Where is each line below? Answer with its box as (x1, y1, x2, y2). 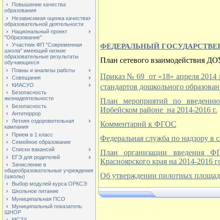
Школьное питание (12, 188, 58, 194)
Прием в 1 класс (12, 131, 53, 137)
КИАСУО (12, 82, 34, 88)
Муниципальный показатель (12, 203, 82, 210)
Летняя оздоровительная (12, 118, 74, 124)
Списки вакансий (12, 146, 55, 153)
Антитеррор (12, 110, 41, 117)
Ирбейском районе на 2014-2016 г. (100, 106, 217, 114)
